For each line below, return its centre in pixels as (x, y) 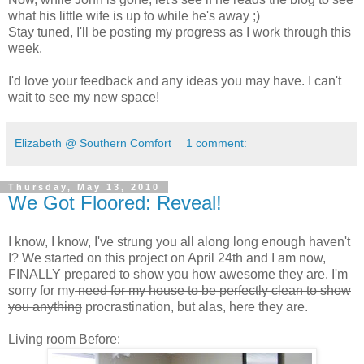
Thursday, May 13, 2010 (84, 187)
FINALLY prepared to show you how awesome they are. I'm (178, 275)
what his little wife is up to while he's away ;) (134, 16)
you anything (45, 307)
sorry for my (41, 291)
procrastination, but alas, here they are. (195, 307)
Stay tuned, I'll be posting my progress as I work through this (180, 32)
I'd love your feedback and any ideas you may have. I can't (175, 81)
